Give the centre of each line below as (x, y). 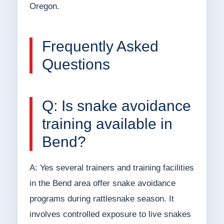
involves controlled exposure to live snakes (110, 214)
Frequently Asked (100, 46)
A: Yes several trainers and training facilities (111, 168)
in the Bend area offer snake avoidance (102, 183)
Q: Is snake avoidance (116, 106)
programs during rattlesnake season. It (101, 199)
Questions (76, 64)
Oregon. (44, 6)
